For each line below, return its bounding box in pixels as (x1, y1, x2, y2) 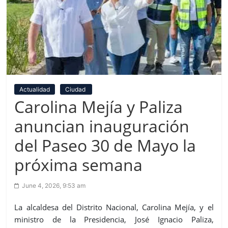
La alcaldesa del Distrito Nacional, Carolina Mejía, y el (14, 202, 214, 212)
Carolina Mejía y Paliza (14, 95, 183, 118)
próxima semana (14, 153, 143, 176)
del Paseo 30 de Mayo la (14, 134, 196, 156)
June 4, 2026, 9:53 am (22, 181, 86, 189)
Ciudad (65, 85, 88, 93)
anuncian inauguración (14, 115, 190, 137)
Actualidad (19, 85, 50, 93)
